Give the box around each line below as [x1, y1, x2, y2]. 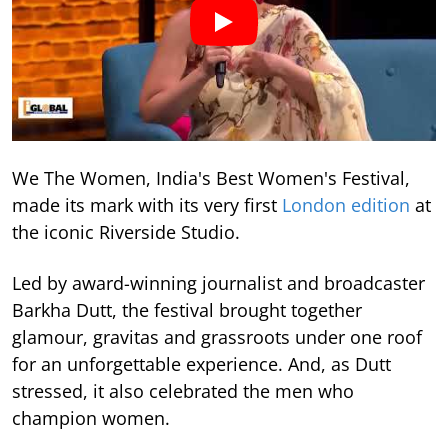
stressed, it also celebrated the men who [12, 379, 354, 404]
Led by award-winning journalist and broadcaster [12, 271, 425, 296]
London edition [282, 193, 410, 218]
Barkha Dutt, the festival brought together [12, 298, 362, 323]
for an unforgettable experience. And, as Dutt [12, 352, 391, 377]
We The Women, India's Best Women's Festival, [12, 166, 410, 191]
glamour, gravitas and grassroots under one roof [12, 325, 422, 350]
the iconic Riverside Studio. [12, 220, 240, 245]
